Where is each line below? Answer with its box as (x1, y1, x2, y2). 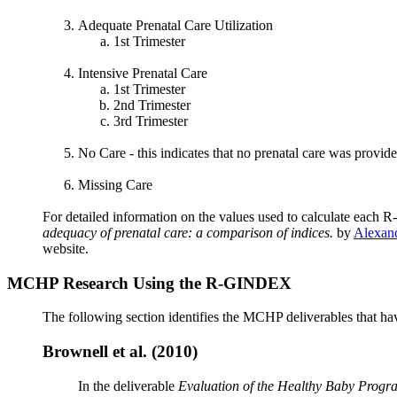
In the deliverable (78, 378, 178, 393)
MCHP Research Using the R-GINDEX (7, 273, 292, 292)
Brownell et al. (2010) (43, 342, 198, 362)
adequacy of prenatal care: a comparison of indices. (43, 224, 333, 240)
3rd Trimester (113, 113, 188, 128)
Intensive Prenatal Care (78, 65, 207, 81)
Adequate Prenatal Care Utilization (78, 17, 273, 33)
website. (43, 240, 89, 256)
